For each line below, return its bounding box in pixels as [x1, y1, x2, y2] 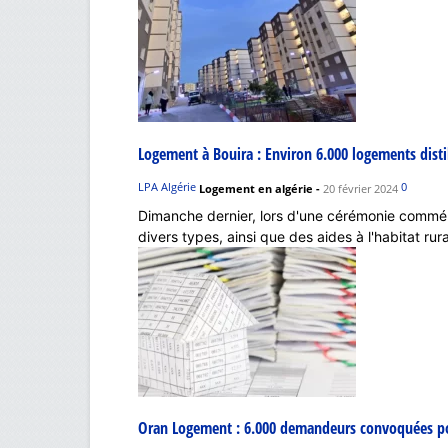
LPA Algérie [138, 179, 196, 195]
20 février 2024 [323, 181, 398, 197]
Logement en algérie [199, 181, 313, 197]
